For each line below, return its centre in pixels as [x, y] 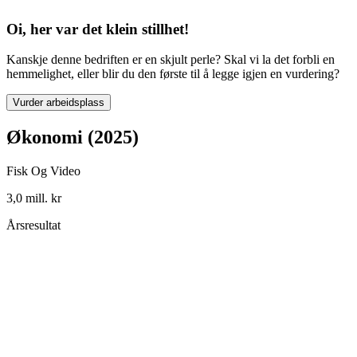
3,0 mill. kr [34, 198]
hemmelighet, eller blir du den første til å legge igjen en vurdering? [173, 74]
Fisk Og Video [43, 171]
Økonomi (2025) [73, 137]
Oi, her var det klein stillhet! [98, 29]
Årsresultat [33, 226]
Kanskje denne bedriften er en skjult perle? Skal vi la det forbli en [171, 60]
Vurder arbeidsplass [59, 103]
